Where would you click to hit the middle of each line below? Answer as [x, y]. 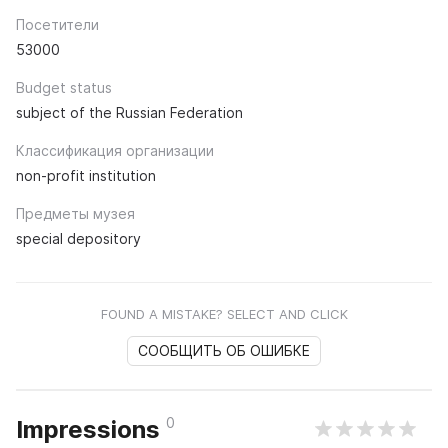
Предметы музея [75, 213]
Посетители [57, 24]
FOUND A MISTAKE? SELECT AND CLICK [224, 313]
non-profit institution [86, 175]
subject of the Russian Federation [129, 112]
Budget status [64, 87]
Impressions [91, 429]
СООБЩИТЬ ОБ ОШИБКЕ [224, 350]
